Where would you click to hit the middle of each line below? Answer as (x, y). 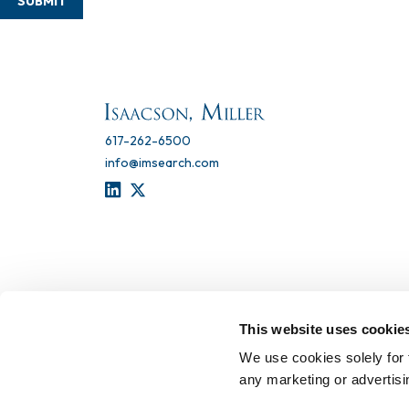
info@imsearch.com (162, 163)
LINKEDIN (157, 195)
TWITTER (180, 195)
